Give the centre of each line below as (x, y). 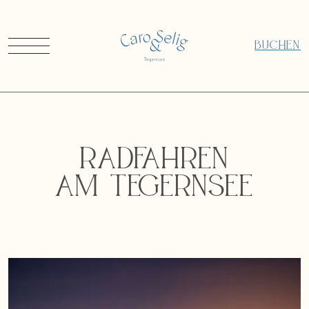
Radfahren (154, 161)
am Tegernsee (154, 189)
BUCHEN (278, 46)
